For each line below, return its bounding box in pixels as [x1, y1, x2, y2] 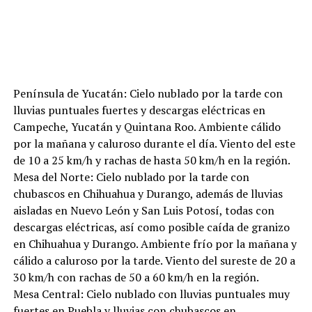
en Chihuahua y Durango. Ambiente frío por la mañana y [13, 236, 297, 252]
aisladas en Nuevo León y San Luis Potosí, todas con [13, 203, 274, 219]
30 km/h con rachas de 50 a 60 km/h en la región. [13, 270, 259, 286]
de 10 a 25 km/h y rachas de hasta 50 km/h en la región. [13, 153, 290, 169]
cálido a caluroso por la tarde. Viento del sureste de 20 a [13, 253, 295, 269]
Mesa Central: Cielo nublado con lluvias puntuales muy [13, 286, 290, 302]
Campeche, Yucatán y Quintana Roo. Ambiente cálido [13, 119, 281, 135]
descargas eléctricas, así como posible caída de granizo [13, 219, 290, 235]
